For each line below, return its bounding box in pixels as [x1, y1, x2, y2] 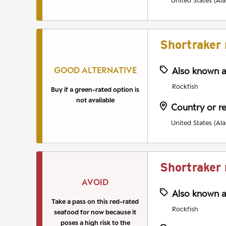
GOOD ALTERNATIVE [53, 65, 137, 76]
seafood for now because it [54, 208, 136, 216]
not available [76, 96, 115, 104]
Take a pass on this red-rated [51, 197, 139, 206]
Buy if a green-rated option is [51, 85, 139, 94]
